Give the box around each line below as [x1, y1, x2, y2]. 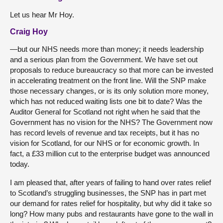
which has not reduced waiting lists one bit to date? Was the [10, 97, 202, 106]
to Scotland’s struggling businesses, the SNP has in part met [10, 188, 206, 197]
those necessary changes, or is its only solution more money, [10, 86, 209, 95]
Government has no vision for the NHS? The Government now [10, 117, 213, 126]
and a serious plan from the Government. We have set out [10, 55, 198, 64]
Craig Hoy [10, 27, 48, 36]
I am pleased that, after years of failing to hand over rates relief [10, 178, 211, 187]
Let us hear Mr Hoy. [10, 10, 74, 19]
